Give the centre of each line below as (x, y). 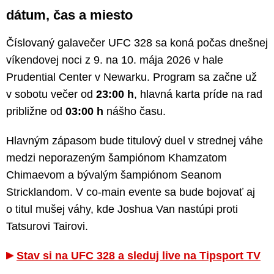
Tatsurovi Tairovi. (47, 226)
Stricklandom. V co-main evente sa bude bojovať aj (131, 192)
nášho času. (135, 111)
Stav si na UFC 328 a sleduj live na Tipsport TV (139, 255)
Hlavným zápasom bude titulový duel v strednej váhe (135, 140)
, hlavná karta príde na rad (198, 94)
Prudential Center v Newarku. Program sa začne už (131, 77)
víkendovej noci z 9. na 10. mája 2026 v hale (115, 60)
